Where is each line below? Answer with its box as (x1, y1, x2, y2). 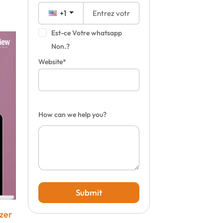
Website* (38, 57, 67, 66)
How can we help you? (38, 110, 107, 119)
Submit (76, 187, 103, 198)
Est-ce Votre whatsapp (51, 28, 122, 37)
